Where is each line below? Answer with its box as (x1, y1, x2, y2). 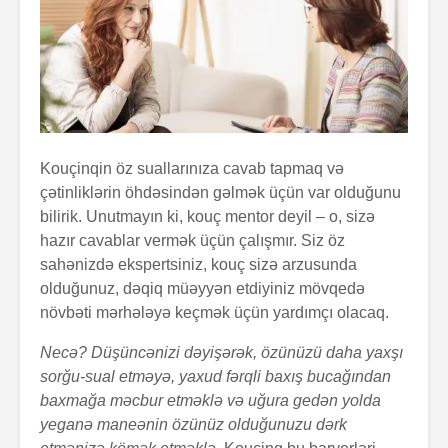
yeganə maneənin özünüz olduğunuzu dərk (40, 415, 347, 433)
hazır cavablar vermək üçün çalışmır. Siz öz (40, 231, 345, 249)
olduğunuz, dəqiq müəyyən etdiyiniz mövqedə (40, 279, 365, 297)
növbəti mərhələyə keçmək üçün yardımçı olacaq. (40, 303, 389, 321)
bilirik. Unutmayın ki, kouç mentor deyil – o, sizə (40, 207, 375, 225)
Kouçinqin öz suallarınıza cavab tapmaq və (40, 159, 344, 177)
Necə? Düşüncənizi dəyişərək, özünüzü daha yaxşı (40, 343, 403, 361)
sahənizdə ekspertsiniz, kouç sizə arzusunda (40, 255, 357, 273)
